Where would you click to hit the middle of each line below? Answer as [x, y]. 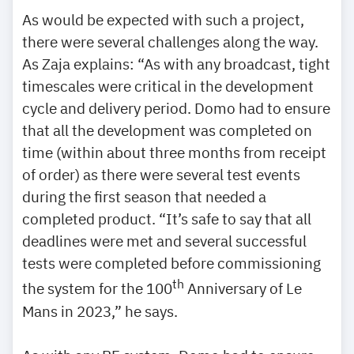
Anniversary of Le [243, 288]
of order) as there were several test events [161, 175]
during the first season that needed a [144, 197]
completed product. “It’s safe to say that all [167, 219]
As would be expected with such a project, [163, 20]
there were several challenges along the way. [170, 42]
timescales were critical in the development [168, 86]
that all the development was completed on [167, 130]
